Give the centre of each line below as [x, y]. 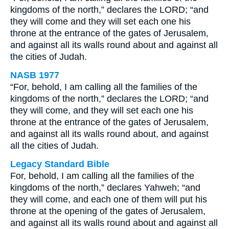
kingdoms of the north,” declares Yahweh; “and [105, 188]
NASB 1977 [35, 75]
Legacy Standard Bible [60, 164]
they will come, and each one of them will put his [109, 199]
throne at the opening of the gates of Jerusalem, [108, 211]
